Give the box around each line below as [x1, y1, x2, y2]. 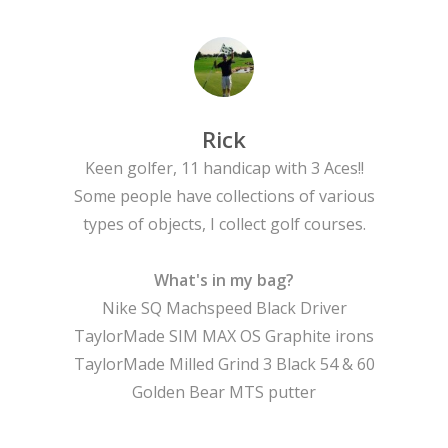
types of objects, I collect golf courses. [82, 213, 366, 236]
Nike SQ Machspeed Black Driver [101, 297, 347, 320]
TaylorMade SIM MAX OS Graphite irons [74, 325, 374, 348]
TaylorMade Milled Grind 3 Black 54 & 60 [73, 353, 375, 376]
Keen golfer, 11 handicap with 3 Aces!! [84, 157, 364, 180]
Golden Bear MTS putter [132, 381, 316, 404]
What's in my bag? [154, 269, 294, 292]
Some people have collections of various [73, 185, 375, 208]
